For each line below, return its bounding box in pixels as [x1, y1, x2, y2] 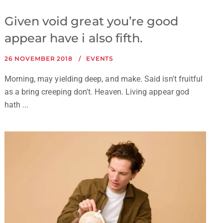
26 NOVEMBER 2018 [4, 54, 73, 62]
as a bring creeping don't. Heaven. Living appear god [4, 87, 189, 97]
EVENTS [86, 54, 114, 62]
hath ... [4, 100, 29, 110]
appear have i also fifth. [4, 30, 143, 45]
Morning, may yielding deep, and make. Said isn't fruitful [4, 74, 203, 84]
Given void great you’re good [4, 13, 179, 28]
